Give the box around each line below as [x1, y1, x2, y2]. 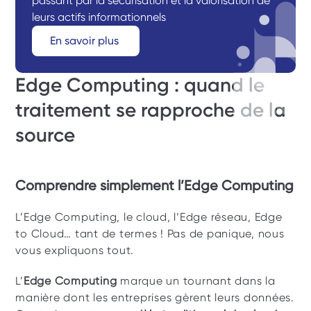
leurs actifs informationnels [32, 10, 167, 24]
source [15, 124, 76, 146]
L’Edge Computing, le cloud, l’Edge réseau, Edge [15, 210, 283, 224]
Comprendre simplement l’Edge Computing [15, 177, 294, 194]
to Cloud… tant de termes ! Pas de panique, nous [15, 227, 285, 240]
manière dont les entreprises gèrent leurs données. [15, 291, 294, 304]
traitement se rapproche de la [15, 99, 287, 121]
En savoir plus [50, 34, 122, 47]
